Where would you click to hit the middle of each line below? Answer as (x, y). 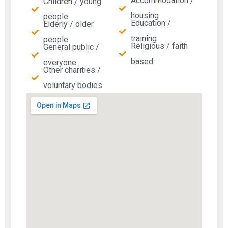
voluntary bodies (73, 85)
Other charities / (72, 70)
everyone (60, 62)
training (144, 38)
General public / (71, 47)
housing (145, 16)
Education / (151, 23)
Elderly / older (68, 24)
